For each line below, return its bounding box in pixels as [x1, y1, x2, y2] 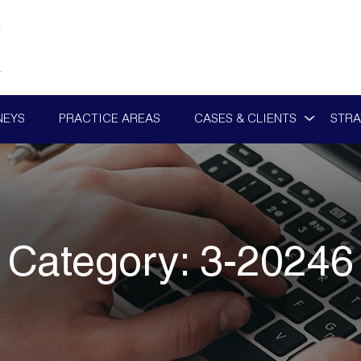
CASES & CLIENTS [193, 114, 297, 126]
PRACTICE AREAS [58, 114, 160, 126]
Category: [7, 245, 200, 288]
